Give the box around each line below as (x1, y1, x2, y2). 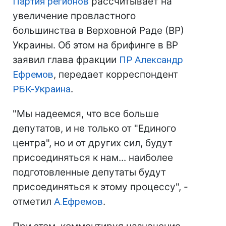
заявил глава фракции (13, 54, 119, 66)
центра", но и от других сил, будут (13, 137, 173, 149)
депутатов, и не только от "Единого (13, 123, 176, 134)
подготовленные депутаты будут (13, 166, 166, 178)
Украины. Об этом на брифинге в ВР (13, 39, 178, 51)
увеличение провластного (13, 10, 136, 22)
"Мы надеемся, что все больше (13, 108, 159, 120)
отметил (13, 196, 54, 207)
